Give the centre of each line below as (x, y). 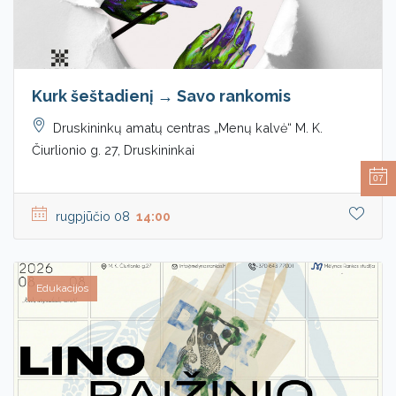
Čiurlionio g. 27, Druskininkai (113, 150)
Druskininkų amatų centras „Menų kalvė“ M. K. (188, 128)
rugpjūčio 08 (95, 217)
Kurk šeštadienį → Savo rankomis (161, 96)
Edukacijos (62, 289)
